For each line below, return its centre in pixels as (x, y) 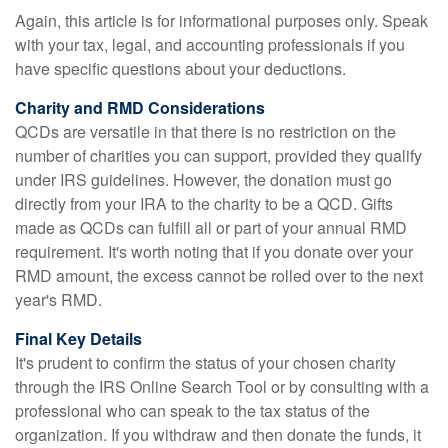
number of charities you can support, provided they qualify (218, 155)
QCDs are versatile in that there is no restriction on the (205, 131)
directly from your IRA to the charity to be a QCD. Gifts (204, 203)
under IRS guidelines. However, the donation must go (203, 179)
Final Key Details (78, 338)
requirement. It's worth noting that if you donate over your (214, 251)
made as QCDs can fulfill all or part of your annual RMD (211, 227)
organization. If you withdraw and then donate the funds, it (218, 434)
